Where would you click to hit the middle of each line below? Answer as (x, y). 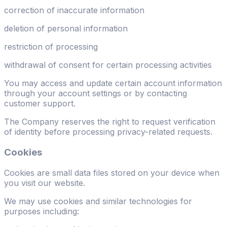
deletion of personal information (66, 29)
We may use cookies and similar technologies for (98, 201)
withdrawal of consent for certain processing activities (108, 65)
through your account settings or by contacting (96, 93)
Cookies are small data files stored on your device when (112, 173)
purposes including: (42, 211)
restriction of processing (51, 47)
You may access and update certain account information (113, 83)
